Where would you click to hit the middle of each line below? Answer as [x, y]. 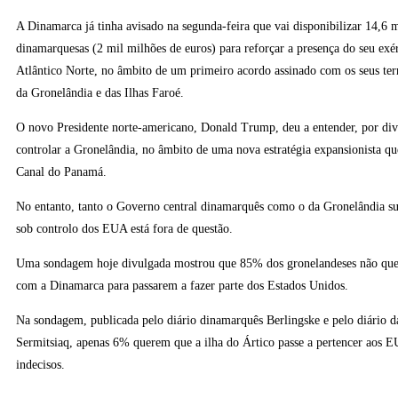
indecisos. [40, 365]
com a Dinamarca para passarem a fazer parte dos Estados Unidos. [182, 286]
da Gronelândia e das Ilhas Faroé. [100, 93]
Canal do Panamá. [61, 172]
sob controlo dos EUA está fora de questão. [124, 229]
